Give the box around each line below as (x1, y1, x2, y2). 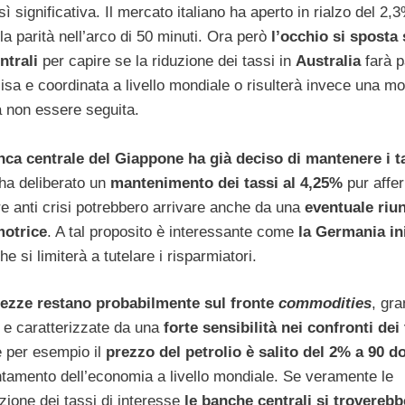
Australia (295, 52, 361, 70)
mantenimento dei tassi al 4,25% (110, 174, 343, 192)
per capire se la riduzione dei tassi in (37, 52, 296, 70)
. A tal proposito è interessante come (47, 222, 294, 240)
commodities (278, 295, 372, 313)
